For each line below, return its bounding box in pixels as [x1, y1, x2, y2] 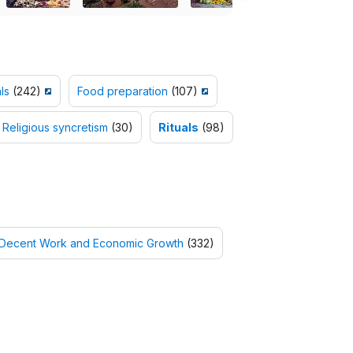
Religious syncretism [2, 121, 108, 135]
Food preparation [76, 84, 168, 98]
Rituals [158, 121, 199, 135]
